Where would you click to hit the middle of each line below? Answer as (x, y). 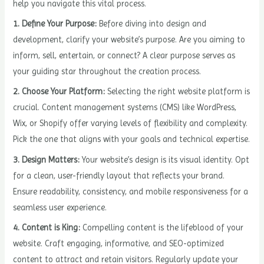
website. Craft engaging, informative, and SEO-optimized (119, 243)
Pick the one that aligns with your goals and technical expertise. (132, 139)
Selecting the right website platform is (178, 92)
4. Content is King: (47, 227)
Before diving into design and (152, 23)
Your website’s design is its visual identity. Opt (165, 159)
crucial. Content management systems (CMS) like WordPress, (125, 108)
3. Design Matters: (47, 159)
